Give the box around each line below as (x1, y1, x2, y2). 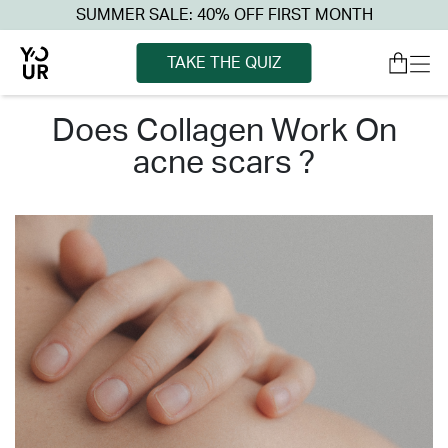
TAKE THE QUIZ (167, 54, 281, 71)
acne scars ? (133, 147, 315, 179)
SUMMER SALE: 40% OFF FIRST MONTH (75, 7, 373, 23)
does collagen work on (51, 115, 75, 147)
